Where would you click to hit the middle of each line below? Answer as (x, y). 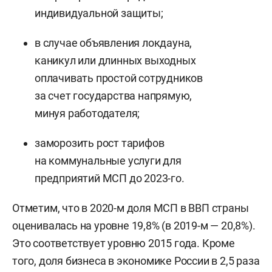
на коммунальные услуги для (108, 160)
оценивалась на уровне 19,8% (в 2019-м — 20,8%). (134, 225)
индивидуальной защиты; (99, 13)
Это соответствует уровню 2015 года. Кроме (124, 243)
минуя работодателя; (87, 113)
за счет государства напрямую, (114, 95)
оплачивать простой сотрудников (119, 78)
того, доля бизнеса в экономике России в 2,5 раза (136, 260)
